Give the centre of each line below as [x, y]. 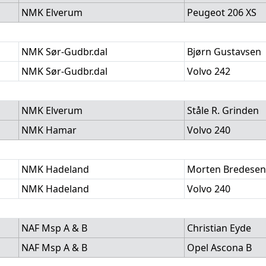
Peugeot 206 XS [222, 12]
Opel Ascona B [219, 248]
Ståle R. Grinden [223, 110]
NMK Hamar [49, 130]
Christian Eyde [219, 228]
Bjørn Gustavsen [224, 52]
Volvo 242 [209, 71]
